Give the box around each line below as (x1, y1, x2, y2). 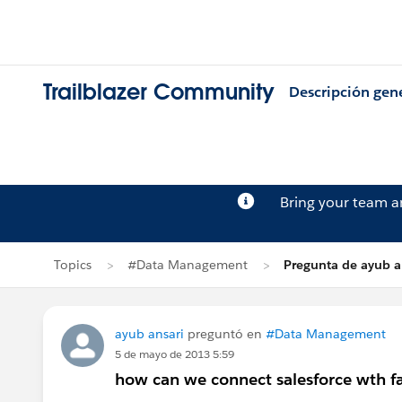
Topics (54, 257, 92, 273)
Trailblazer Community (43, 78, 275, 107)
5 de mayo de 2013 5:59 (115, 346, 234, 362)
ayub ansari (115, 326, 184, 342)
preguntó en (184, 326, 266, 342)
